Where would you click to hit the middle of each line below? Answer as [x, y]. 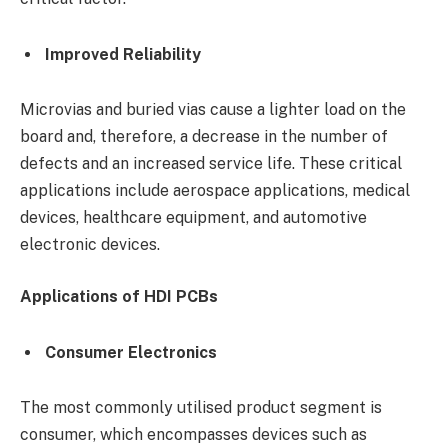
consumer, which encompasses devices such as [193, 435]
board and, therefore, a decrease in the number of [204, 137]
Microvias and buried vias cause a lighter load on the [213, 110]
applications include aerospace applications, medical [215, 191]
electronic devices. [90, 245]
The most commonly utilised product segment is [201, 408]
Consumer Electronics [131, 352]
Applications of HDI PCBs [119, 296]
